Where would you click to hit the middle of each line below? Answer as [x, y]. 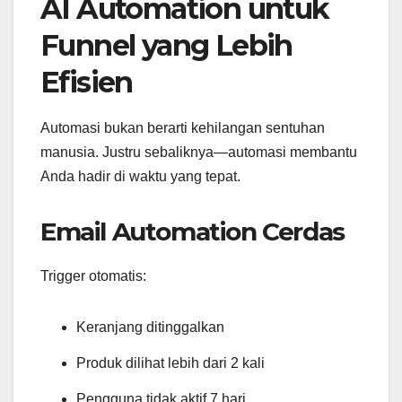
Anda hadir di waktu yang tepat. [140, 177]
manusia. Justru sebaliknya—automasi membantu [199, 153]
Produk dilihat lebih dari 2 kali [170, 363]
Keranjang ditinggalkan [150, 328]
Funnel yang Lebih [166, 45]
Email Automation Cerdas [192, 232]
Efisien [87, 82]
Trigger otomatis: [93, 276]
